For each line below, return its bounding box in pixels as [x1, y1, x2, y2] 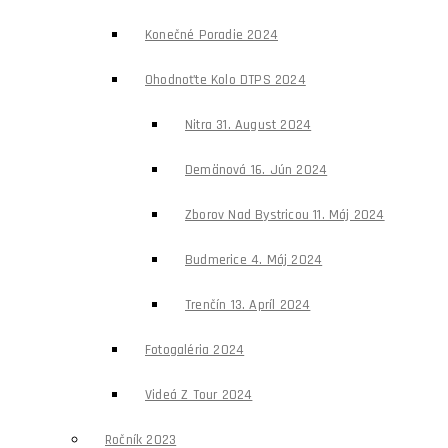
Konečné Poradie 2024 [145, 26, 278, 44]
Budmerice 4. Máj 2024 [185, 251, 323, 269]
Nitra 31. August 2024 [185, 116, 312, 134]
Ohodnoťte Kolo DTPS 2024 [145, 71, 306, 89]
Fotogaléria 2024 [145, 341, 245, 359]
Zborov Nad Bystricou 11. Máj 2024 [185, 206, 385, 224]
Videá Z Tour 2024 [145, 386, 253, 404]
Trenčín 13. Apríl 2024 [185, 296, 311, 314]
